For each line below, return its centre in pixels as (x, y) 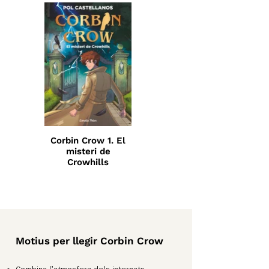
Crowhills (88, 162)
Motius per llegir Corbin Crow (89, 241)
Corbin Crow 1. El (88, 141)
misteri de (88, 151)
